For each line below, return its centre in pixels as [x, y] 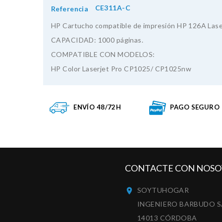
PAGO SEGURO [195, 107]
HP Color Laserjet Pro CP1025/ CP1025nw [121, 68]
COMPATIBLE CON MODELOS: [103, 54]
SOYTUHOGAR [163, 190]
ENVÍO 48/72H [97, 107]
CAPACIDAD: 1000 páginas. [97, 40]
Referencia [70, 8]
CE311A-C [112, 8]
